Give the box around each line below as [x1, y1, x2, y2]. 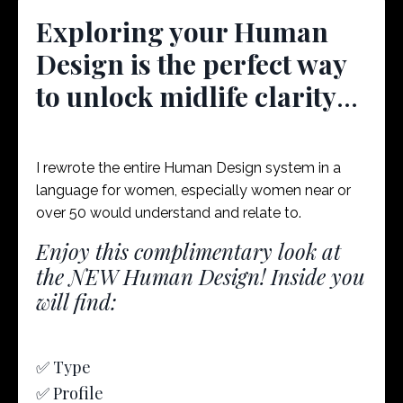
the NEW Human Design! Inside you [36, 262, 365, 291]
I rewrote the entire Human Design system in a [36, 159, 341, 176]
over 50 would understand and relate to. [36, 204, 309, 221]
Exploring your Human [36, 13, 328, 49]
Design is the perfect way [36, 46, 346, 82]
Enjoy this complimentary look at [36, 237, 341, 265]
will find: [36, 287, 117, 316]
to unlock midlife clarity [36, 78, 336, 114]
